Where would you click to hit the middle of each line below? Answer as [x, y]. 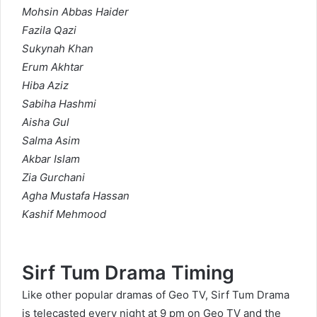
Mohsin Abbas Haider [75, 12]
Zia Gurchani [53, 178]
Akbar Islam [51, 159]
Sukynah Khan [58, 49]
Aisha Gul [46, 122]
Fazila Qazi [49, 30]
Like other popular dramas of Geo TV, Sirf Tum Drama [156, 295]
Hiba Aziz [45, 86]
